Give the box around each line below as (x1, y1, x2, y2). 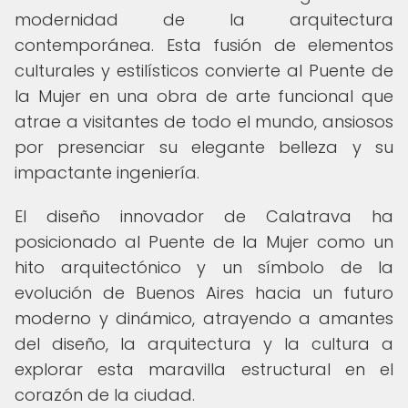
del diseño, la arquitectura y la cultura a (15, 332, 393, 355)
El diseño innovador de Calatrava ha (15, 205, 393, 228)
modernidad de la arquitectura (15, 8, 393, 31)
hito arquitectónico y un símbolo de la (15, 256, 393, 279)
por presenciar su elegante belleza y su (15, 136, 393, 158)
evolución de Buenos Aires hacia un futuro (15, 281, 393, 304)
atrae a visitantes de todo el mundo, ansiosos (15, 110, 393, 133)
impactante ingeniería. (15, 161, 199, 184)
